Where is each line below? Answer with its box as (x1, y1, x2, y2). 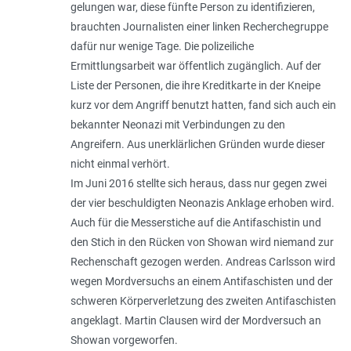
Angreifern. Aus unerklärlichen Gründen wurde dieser (70, 138, 325, 151)
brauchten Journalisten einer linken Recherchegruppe (70, 20, 328, 34)
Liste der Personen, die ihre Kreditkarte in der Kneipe (70, 79, 320, 92)
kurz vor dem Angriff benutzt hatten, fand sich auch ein (70, 99, 336, 112)
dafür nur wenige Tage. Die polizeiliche (70, 40, 254, 53)
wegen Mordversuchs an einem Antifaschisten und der (70, 275, 333, 288)
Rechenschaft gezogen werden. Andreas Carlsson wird (70, 255, 335, 269)
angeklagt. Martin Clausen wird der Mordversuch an (70, 314, 321, 327)
